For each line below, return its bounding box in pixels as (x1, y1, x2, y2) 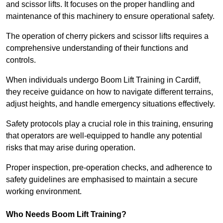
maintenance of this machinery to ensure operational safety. (6, 12, 215, 21)
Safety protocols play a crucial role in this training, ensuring (6, 119, 213, 128)
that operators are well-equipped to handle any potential (6, 131, 202, 140)
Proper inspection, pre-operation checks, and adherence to (6, 163, 212, 172)
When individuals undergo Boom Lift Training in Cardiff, (6, 76, 201, 85)
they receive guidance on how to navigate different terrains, (6, 88, 213, 97)
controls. (6, 56, 36, 65)
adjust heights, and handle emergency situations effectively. (6, 100, 215, 109)
